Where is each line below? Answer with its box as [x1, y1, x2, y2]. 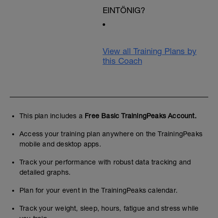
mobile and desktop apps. [19, 140, 101, 148]
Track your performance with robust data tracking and [19, 158, 191, 166]
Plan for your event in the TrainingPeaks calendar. [19, 186, 178, 194]
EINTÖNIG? [102, 5, 145, 15]
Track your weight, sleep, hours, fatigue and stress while [19, 204, 199, 212]
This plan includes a [19, 112, 85, 120]
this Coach [102, 56, 142, 66]
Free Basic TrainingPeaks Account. [85, 112, 197, 120]
